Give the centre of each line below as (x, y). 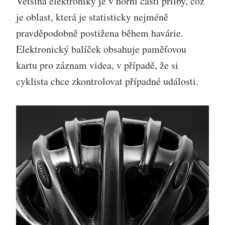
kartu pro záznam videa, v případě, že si (97, 65)
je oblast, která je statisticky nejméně (92, 17)
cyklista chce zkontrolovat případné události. (107, 81)
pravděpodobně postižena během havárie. (100, 33)
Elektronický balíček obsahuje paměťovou (101, 49)
